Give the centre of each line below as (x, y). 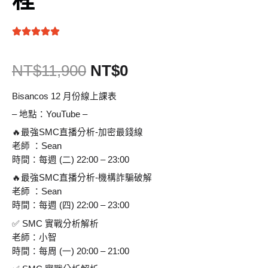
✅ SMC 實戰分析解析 (55, 223)
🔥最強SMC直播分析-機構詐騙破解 (82, 178)
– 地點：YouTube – (50, 114)
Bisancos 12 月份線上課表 (64, 96)
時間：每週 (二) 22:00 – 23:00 (71, 160)
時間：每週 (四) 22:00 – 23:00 (71, 205)
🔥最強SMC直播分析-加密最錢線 (77, 133)
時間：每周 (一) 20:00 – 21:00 (71, 251)
